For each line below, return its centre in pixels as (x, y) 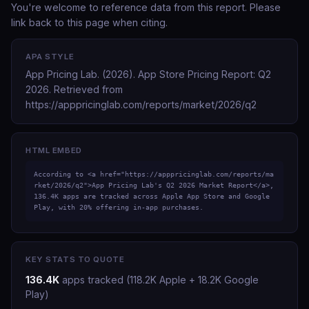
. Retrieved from (86, 89)
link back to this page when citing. (89, 22)
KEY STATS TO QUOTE (75, 259)
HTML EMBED (54, 150)
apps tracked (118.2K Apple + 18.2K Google (159, 280)
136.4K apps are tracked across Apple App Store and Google (152, 196)
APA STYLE (50, 57)
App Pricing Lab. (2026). (82, 74)
